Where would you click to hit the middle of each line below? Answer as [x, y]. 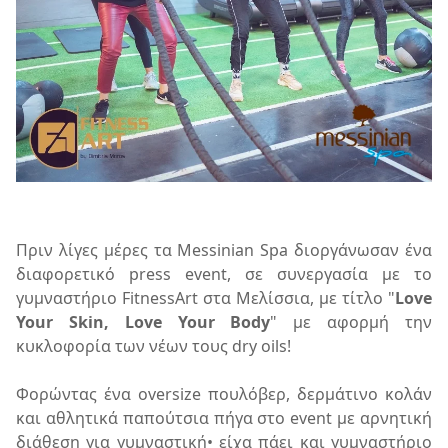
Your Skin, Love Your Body [143, 322]
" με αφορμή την [351, 322]
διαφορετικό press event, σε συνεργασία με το [224, 274]
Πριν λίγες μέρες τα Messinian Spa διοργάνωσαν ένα [224, 250]
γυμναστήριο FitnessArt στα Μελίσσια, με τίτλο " [205, 298]
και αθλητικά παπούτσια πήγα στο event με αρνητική [224, 418]
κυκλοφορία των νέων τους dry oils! [153, 346]
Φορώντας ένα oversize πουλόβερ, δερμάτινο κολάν [224, 394]
